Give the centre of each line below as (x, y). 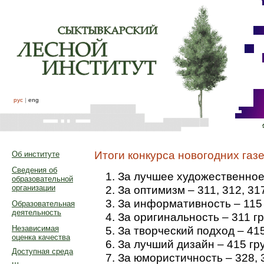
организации (34, 188)
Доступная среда (42, 251)
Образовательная (43, 204)
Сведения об (34, 170)
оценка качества (41, 237)
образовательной (42, 179)
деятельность (37, 212)
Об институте (36, 154)
